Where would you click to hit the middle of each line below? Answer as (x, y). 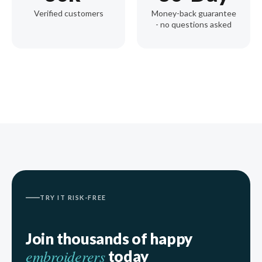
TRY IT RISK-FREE (73, 197)
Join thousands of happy (109, 238)
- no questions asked (194, 24)
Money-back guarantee (194, 13)
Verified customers (68, 13)
